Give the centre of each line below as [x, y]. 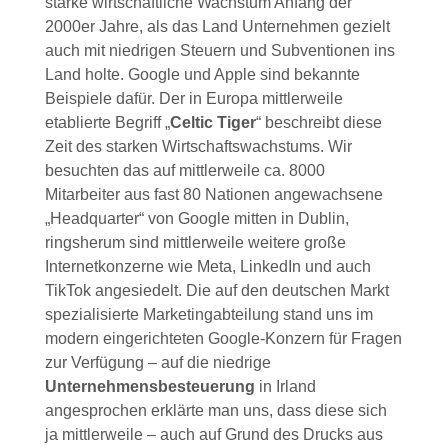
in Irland [287, 387]
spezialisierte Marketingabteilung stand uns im [208, 315]
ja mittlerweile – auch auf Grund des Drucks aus [213, 435]
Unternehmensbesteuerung [151, 387]
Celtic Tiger [212, 123]
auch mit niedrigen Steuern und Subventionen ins [219, 51]
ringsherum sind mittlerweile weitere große [195, 243]
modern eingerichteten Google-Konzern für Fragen [223, 339]
